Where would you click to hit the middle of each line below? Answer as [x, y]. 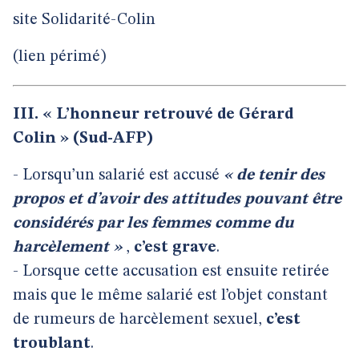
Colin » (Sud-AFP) [83, 139]
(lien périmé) [59, 57]
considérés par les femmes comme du [153, 224]
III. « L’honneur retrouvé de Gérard [153, 115]
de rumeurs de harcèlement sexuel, [139, 320]
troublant [52, 344]
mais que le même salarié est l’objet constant [170, 296]
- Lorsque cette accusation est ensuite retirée [171, 272]
